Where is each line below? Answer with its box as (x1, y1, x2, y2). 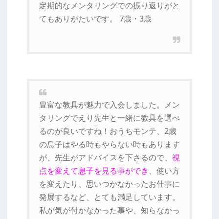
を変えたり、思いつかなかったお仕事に (39, 178, 180, 189)
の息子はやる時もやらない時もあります (39, 138, 180, 150)
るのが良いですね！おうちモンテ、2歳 (39, 125, 176, 136)
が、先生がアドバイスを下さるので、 (39, 152, 172, 163)
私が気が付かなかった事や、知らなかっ (39, 204, 180, 216)
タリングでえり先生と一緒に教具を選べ (39, 112, 180, 123)
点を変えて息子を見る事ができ (39, 165, 149, 176)
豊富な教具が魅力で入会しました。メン (39, 99, 180, 110)
